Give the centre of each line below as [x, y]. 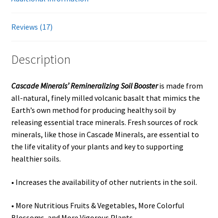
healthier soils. [36, 159]
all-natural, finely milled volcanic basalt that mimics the [105, 98]
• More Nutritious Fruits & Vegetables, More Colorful [98, 205]
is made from [180, 86]
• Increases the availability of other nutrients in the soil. [104, 182]
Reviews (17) [32, 27]
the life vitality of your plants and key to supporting [97, 147]
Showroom [29, 22]
